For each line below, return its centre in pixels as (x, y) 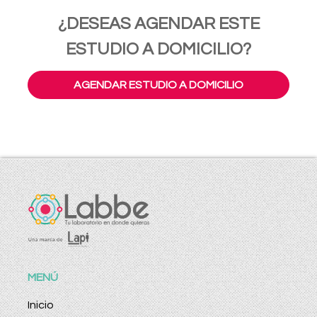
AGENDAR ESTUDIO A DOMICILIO (158, 85)
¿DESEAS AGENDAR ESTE (158, 24)
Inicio (41, 305)
